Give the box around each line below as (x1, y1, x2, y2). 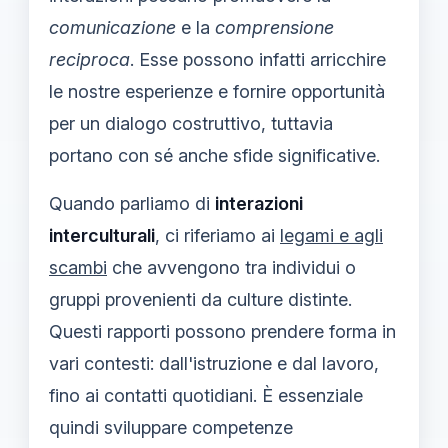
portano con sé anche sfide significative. (49, 145, 380, 166)
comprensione (215, 17, 334, 38)
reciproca (49, 49, 130, 70)
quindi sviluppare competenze (49, 417, 293, 438)
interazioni (215, 193, 303, 214)
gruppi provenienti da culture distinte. (49, 289, 352, 310)
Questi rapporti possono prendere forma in (49, 321, 396, 342)
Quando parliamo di (49, 193, 215, 214)
